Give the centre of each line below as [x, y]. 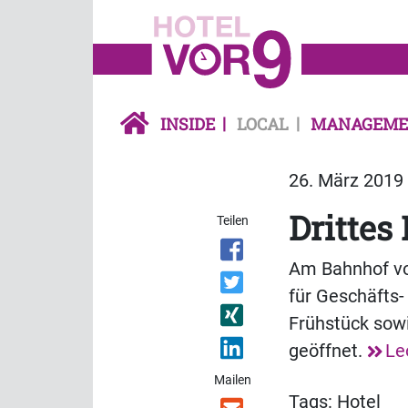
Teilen [233, 221]
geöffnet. [328, 351]
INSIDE [188, 124]
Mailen [233, 380]
